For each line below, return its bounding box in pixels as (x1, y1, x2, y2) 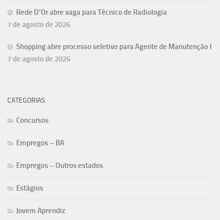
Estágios (16, 183, 43, 192)
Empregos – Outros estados (16, 161, 103, 170)
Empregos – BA (16, 138, 64, 147)
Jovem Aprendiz (16, 206, 65, 215)
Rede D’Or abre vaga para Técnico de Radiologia (16, 7, 167, 17)
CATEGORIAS (7, 96, 45, 105)
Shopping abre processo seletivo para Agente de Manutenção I (16, 42, 212, 51)
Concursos (16, 115, 49, 125)
